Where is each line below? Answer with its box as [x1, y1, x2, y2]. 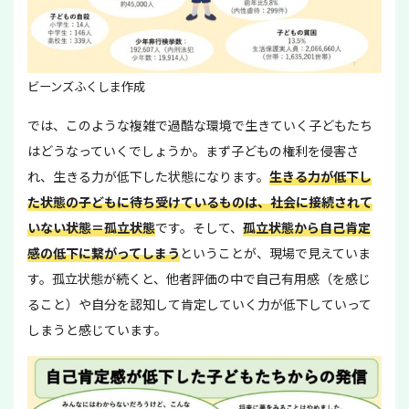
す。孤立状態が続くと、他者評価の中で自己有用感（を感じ [27, 268, 371, 288]
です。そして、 [155, 217, 243, 236]
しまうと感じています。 [27, 320, 167, 339]
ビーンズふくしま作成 [27, 77, 145, 95]
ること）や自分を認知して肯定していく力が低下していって [27, 294, 372, 313]
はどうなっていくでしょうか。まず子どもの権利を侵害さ [27, 141, 359, 160]
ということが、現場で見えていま [180, 243, 371, 262]
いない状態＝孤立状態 [27, 217, 155, 236]
